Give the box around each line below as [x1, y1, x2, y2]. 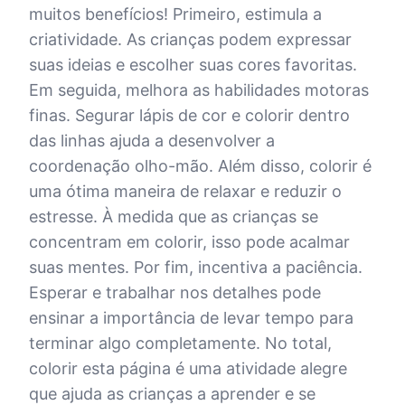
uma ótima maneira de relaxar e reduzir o [29, 182, 342, 201]
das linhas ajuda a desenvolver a [29, 131, 275, 150]
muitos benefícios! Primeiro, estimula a [29, 5, 322, 24]
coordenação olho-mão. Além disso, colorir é [29, 156, 372, 175]
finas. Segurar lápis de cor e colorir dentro [29, 106, 350, 125]
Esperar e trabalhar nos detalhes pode [29, 283, 321, 302]
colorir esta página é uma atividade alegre [29, 359, 347, 378]
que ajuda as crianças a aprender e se [29, 384, 316, 403]
